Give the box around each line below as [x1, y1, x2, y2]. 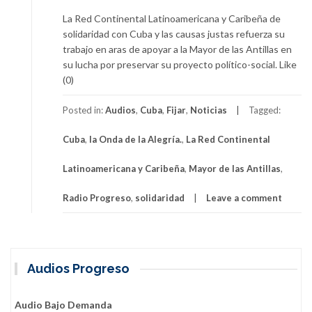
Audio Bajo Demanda [15, 298, 112, 311]
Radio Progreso [63, 192, 131, 203]
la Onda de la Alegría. [89, 133, 182, 145]
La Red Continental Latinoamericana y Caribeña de [63, 12, 281, 24]
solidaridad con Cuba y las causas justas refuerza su [63, 27, 285, 40]
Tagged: [249, 104, 281, 116]
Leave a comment [206, 192, 282, 203]
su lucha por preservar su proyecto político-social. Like [63, 58, 297, 70]
